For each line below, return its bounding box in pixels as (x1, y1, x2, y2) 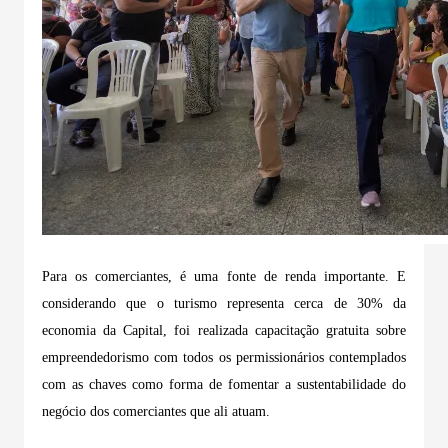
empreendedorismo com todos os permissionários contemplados (42, 349, 406, 365)
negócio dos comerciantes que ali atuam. (42, 403, 270, 419)
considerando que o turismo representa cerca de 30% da (42, 295, 406, 311)
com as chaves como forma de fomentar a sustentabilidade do (42, 376, 406, 392)
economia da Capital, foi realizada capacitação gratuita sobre (42, 322, 406, 338)
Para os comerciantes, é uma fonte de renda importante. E (42, 268, 406, 284)
